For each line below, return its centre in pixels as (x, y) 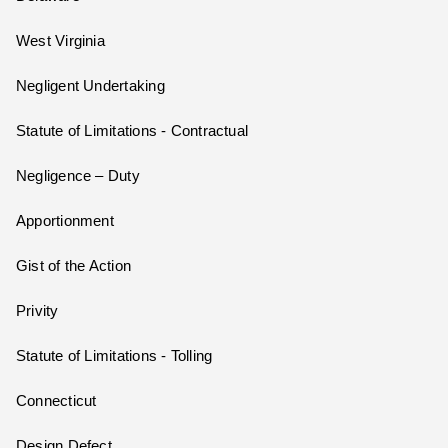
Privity (37, 311)
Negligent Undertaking (90, 86)
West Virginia (60, 41)
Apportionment (65, 221)
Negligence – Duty (78, 176)
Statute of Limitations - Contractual (132, 131)
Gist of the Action (74, 266)
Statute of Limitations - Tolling (114, 356)
